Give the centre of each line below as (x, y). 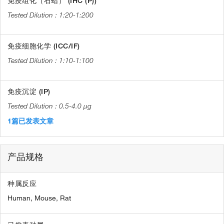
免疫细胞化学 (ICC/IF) (44, 46)
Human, (20, 198)
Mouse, (46, 198)
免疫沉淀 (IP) (29, 91)
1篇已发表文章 (30, 121)
